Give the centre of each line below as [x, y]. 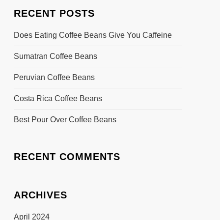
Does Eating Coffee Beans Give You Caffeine [93, 35]
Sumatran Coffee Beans [55, 56]
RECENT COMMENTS [67, 156]
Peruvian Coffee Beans [54, 77]
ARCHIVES [40, 195]
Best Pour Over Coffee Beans [65, 119]
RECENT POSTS [54, 13]
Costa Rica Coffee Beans [58, 98]
